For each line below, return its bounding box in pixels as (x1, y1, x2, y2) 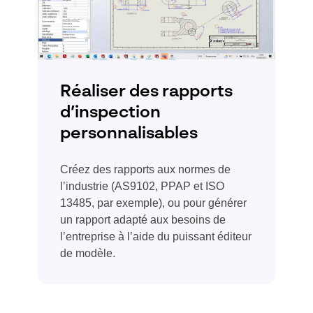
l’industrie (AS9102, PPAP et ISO (60, 180, 224, 192)
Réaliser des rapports (60, 83, 233, 101)
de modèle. (60, 247, 115, 259)
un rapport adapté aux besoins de (60, 213, 226, 226)
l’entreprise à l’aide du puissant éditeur (60, 230, 252, 242)
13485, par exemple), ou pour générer (60, 196, 247, 209)
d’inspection (60, 104, 161, 122)
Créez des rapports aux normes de (60, 163, 231, 175)
